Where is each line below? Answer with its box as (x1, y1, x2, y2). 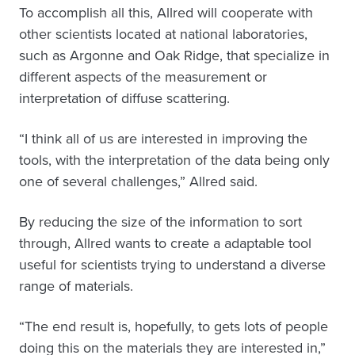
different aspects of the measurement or (19, 67, 267, 88)
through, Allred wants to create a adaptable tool (19, 233, 311, 254)
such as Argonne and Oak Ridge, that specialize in (19, 45, 330, 67)
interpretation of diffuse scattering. (19, 88, 230, 109)
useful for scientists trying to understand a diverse (19, 254, 326, 276)
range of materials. (19, 276, 133, 297)
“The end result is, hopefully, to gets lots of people (19, 316, 328, 338)
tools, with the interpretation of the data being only (19, 150, 330, 171)
